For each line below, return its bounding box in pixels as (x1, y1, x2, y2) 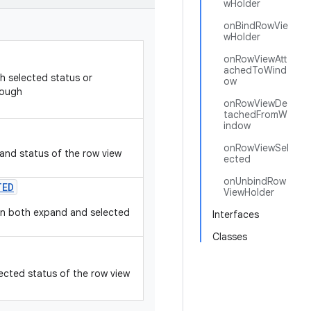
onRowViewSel (224, 142, 289, 154)
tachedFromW (224, 108, 287, 121)
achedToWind (224, 64, 287, 76)
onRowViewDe (224, 97, 287, 110)
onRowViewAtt (224, 53, 287, 65)
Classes (212, 230, 247, 243)
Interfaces (212, 208, 259, 221)
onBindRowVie (224, 19, 288, 32)
